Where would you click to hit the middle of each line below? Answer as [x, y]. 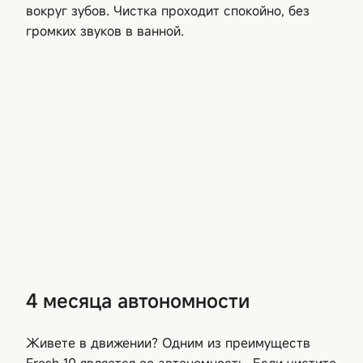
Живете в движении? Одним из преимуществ [168, 342]
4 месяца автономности [138, 300]
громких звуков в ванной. [105, 30]
